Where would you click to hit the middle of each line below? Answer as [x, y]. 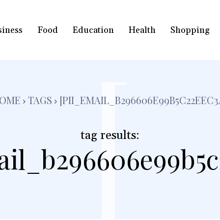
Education [93, 30]
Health [142, 30]
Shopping [190, 30]
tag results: [110, 136]
